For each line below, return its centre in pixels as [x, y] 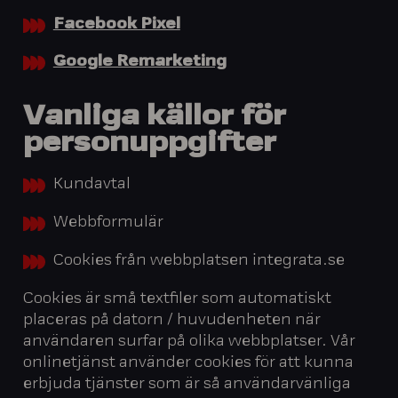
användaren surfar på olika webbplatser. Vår [190, 342]
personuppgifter [150, 144]
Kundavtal [92, 185]
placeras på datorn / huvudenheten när [172, 320]
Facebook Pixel [116, 24]
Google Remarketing [139, 63]
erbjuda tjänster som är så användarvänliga [187, 384]
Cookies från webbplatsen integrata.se [199, 261]
